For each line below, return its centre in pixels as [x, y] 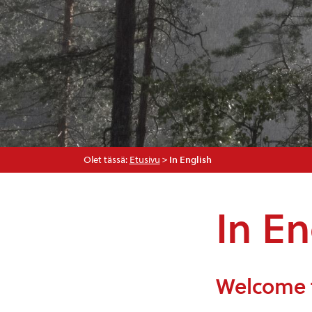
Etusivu [145, 160]
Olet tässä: [106, 160]
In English [190, 160]
